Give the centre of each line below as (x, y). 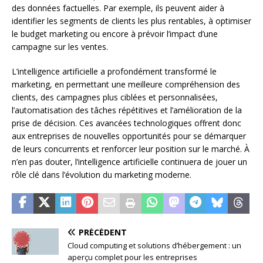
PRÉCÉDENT (103, 232)
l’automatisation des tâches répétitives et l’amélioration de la (127, 110)
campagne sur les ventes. (60, 46)
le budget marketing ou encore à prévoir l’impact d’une (115, 33)
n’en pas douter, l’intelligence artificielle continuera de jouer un (129, 161)
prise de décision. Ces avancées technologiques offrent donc (127, 123)
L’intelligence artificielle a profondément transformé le (114, 71)
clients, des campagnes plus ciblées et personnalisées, (115, 97)
